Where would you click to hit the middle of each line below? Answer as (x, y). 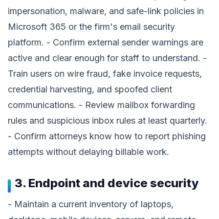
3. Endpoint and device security (107, 183)
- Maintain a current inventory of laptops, (91, 204)
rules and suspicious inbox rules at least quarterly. (108, 120)
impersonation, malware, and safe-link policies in (106, 11)
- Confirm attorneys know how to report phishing (107, 136)
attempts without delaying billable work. (88, 152)
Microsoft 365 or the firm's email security (91, 27)
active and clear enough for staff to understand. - (107, 58)
